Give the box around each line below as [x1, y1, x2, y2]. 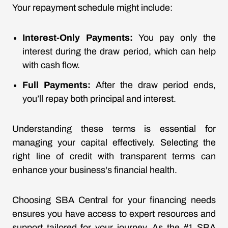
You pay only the [132, 33, 216, 43]
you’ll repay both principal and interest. [22, 94, 176, 104]
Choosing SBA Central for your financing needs [12, 195, 216, 205]
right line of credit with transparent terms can [12, 151, 216, 161]
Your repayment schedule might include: [12, 3, 173, 13]
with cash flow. [22, 60, 80, 70]
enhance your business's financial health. [12, 165, 177, 175]
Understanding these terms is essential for [12, 124, 216, 134]
